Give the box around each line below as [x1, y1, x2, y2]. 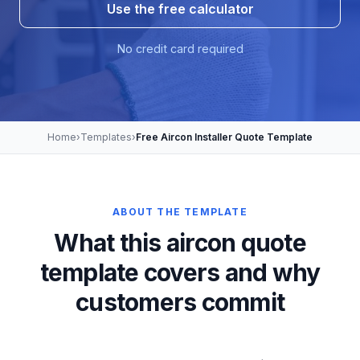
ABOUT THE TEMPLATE [112, 206, 247, 218]
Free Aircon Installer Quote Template [136, 131, 313, 143]
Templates [80, 131, 132, 143]
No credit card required [117, 42, 243, 55]
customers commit [76, 288, 284, 317]
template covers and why [39, 258, 321, 287]
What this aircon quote [54, 228, 306, 257]
